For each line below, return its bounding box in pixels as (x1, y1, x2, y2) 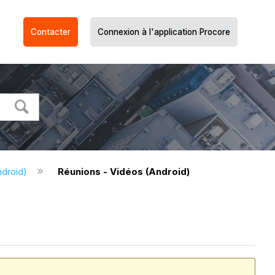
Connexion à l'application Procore (98, 27, 230, 37)
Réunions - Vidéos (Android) (57, 166, 190, 178)
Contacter (31, 27, 71, 37)
